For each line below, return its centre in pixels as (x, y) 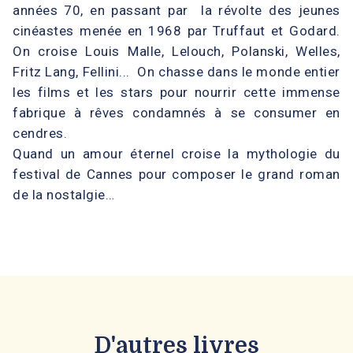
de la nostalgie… (64, 194)
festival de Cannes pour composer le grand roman (176, 174)
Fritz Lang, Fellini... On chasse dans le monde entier (176, 71)
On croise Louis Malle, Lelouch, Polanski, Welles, (176, 51)
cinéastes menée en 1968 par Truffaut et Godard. (176, 30)
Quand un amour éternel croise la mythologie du (176, 153)
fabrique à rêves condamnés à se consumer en (176, 112)
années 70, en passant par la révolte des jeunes (176, 10)
